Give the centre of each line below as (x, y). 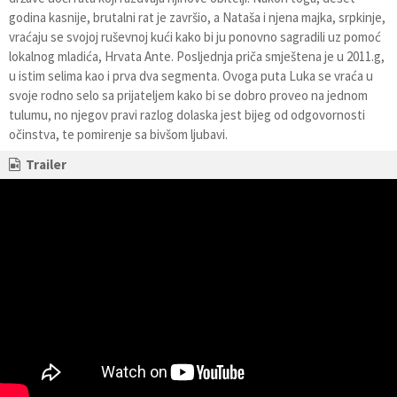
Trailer (46, 164)
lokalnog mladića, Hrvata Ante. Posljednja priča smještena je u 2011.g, (197, 56)
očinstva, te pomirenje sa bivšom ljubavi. (118, 134)
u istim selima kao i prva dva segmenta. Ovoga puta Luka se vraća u (191, 76)
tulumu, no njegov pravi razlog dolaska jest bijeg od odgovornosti (187, 115)
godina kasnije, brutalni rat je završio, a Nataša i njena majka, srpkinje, (197, 17)
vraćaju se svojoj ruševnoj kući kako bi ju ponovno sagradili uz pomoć (195, 37)
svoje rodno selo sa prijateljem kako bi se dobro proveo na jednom (188, 95)
